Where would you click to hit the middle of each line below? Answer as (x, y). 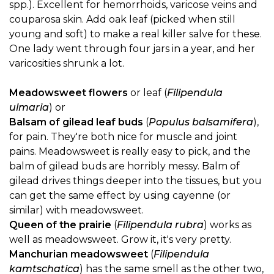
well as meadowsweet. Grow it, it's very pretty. (120, 239)
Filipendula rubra (160, 224)
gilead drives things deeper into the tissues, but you (135, 180)
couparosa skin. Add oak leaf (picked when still (122, 19)
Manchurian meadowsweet (79, 254)
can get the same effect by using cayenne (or (120, 195)
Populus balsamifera (201, 122)
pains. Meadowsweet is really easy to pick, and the (130, 151)
